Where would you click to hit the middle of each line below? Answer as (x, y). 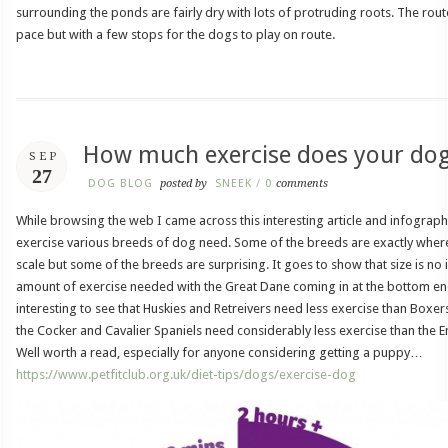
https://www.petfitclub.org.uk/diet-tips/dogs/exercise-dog (186, 374)
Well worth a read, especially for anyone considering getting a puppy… (219, 352)
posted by (183, 183)
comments (302, 183)
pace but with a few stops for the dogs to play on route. (175, 34)
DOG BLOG (120, 183)
